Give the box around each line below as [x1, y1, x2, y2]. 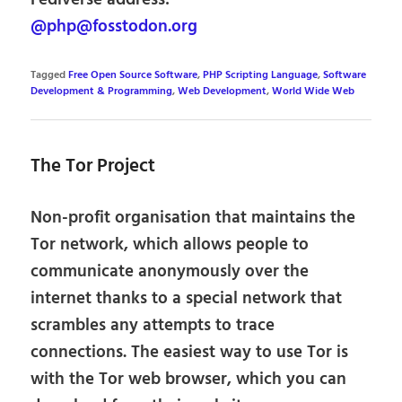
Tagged [31, 67, 66, 84]
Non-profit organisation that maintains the [31, 205, 356, 232]
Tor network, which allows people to [31, 232, 310, 259]
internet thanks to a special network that [31, 285, 343, 313]
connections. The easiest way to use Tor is [31, 339, 349, 367]
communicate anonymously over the [31, 258, 310, 286]
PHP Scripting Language [203, 67, 319, 84]
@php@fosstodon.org [31, 13, 198, 40]
